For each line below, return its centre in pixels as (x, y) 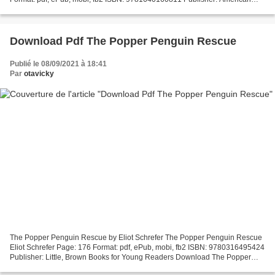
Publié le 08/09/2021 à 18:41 (58, 64)
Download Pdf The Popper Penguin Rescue (123, 41)
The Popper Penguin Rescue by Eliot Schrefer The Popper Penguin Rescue (136, 238)
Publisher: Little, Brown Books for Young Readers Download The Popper (130, 258)
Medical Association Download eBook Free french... (96, 9)
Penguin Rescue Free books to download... (82, 267)
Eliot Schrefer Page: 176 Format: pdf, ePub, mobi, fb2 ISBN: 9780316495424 (137, 248)
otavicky (39, 73)
